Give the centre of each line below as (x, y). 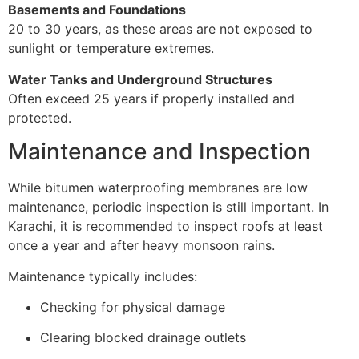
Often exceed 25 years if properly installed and (151, 98)
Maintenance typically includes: (103, 276)
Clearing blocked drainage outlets (143, 338)
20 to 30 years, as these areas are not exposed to (160, 29)
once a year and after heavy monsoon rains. (141, 246)
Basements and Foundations (97, 10)
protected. (40, 117)
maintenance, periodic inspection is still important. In (168, 207)
